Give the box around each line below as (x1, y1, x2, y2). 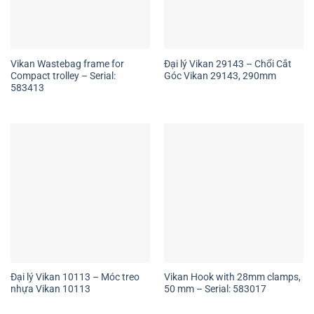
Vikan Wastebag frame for (10, 57, 124, 69)
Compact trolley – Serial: (10, 69, 116, 81)
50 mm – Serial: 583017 (163, 283, 266, 295)
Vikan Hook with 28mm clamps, (163, 271, 301, 283)
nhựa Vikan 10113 (10, 283, 90, 295)
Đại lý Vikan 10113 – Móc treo (10, 271, 139, 283)
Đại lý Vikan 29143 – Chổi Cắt (163, 57, 292, 69)
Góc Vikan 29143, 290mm (163, 69, 276, 81)
